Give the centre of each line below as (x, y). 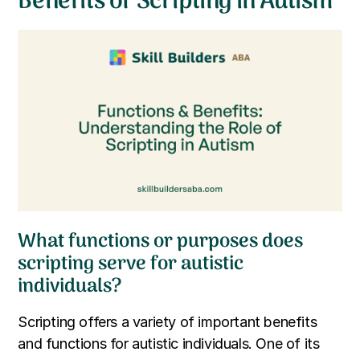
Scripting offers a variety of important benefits (168, 322)
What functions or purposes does (161, 242)
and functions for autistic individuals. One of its (169, 344)
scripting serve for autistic (131, 264)
